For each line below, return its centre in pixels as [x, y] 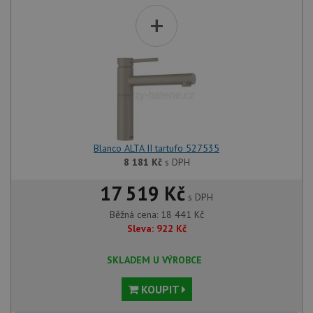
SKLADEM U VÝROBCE [154, 260]
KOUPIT [160, 289]
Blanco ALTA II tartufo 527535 [156, 148]
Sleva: [140, 228]
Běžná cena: [135, 214]
